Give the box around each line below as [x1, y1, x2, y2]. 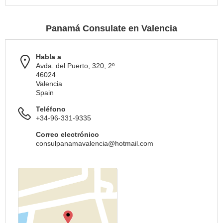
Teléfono [36, 105, 66, 113]
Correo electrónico [36, 130, 99, 139]
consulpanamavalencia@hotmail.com [36, 139, 153, 148]
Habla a [36, 53, 61, 61]
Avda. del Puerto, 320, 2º [36, 62, 114, 70]
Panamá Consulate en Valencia [46, 23, 177, 34]
